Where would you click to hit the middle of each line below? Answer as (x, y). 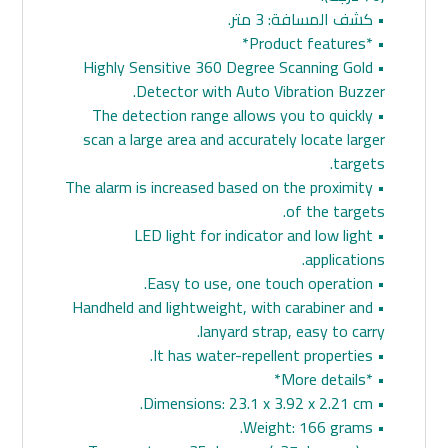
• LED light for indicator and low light (253, 234)
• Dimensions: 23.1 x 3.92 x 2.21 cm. (378, 402)
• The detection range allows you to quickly (232, 114)
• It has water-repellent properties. (378, 354)
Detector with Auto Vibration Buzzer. (260, 90)
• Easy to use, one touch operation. (378, 282)
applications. (344, 258)
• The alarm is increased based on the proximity (218, 186)
